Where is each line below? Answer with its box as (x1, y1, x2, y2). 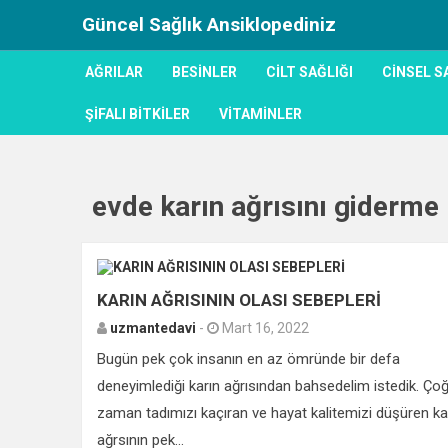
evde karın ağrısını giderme (92, 190, 439, 223)
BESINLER (172, 64, 237, 80)
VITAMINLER (219, 106, 302, 122)
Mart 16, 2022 (219, 320, 309, 337)
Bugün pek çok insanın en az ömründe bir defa (97, 350, 400, 369)
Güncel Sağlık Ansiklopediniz (82, 13, 336, 36)
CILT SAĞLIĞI (266, 64, 353, 80)
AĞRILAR (85, 64, 143, 80)
